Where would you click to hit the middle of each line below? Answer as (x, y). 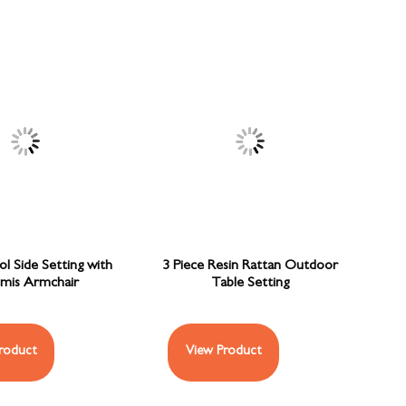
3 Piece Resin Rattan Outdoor (251, 266)
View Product (224, 352)
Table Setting (251, 283)
